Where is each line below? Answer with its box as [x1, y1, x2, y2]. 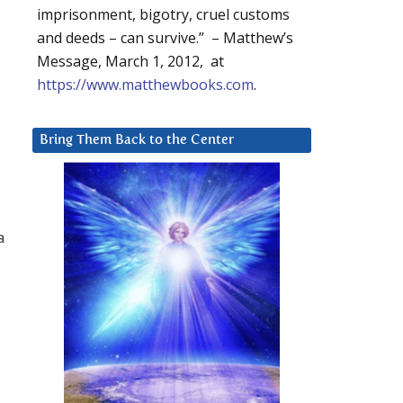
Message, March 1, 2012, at [37, 51, 224, 72]
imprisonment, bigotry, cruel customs [37, 4, 290, 25]
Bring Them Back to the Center [40, 133, 234, 148]
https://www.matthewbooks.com [37, 75, 254, 95]
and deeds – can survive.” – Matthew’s [37, 28, 293, 49]
